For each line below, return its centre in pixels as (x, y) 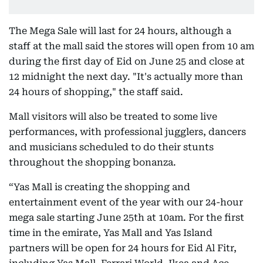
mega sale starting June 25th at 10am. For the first (127, 218)
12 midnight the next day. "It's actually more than (126, 77)
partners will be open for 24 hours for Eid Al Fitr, (123, 248)
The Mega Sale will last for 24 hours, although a (120, 31)
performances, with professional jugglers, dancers (127, 132)
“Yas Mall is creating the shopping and (100, 187)
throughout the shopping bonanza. (92, 162)
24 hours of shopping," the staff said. (96, 92)
